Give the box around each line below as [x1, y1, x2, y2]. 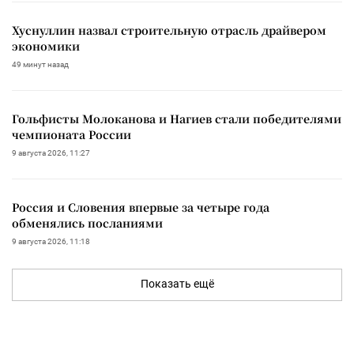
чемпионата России [12, 126, 131, 142]
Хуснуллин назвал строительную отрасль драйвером [12, 21, 326, 38]
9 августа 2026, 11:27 [12, 148, 90, 157]
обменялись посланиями [12, 214, 163, 231]
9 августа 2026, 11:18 [12, 236, 90, 246]
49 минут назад [12, 59, 69, 69]
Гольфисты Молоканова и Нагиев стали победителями [12, 110, 341, 126]
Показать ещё [140, 277, 214, 290]
